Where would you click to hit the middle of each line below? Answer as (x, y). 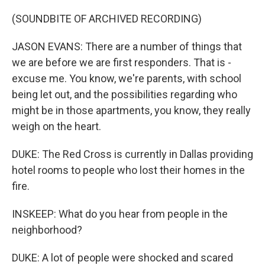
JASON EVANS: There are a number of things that (127, 46)
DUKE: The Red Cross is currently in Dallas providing (132, 154)
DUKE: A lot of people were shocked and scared (122, 258)
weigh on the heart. (56, 126)
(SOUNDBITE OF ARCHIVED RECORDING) (107, 19)
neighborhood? (47, 230)
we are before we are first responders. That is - (122, 62)
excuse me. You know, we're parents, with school (127, 78)
